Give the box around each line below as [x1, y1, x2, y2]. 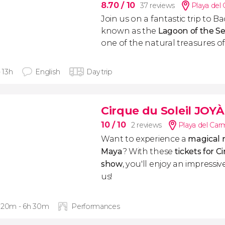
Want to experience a [101, 134, 188, 144]
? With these [122, 147, 175, 156]
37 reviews [140, 1, 175, 10]
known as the [101, 26, 158, 36]
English [35, 67, 60, 76]
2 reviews [131, 121, 162, 130]
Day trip [86, 67, 113, 76]
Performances [71, 202, 120, 211]
